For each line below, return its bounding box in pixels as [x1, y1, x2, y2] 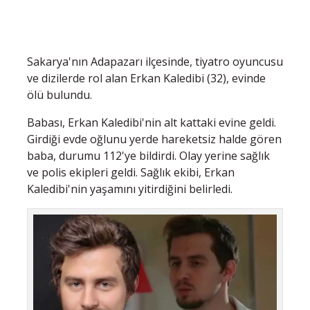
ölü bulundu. [27, 86, 95, 102]
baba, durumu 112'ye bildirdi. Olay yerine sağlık [27, 147, 270, 163]
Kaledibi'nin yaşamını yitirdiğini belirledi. [27, 181, 232, 197]
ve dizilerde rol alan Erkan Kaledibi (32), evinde [27, 70, 266, 86]
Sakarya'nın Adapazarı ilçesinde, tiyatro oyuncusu [27, 53, 283, 69]
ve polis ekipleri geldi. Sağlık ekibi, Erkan [27, 164, 235, 180]
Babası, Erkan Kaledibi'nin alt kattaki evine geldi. [27, 114, 276, 130]
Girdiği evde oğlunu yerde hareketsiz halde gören [27, 131, 282, 147]
